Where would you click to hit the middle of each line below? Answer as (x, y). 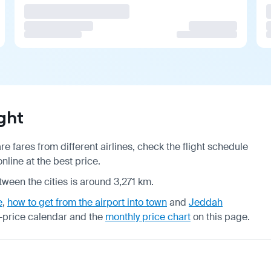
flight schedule (215, 146)
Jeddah (206, 202)
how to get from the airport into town (87, 202)
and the (86, 217)
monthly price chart (148, 217)
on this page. (220, 217)
